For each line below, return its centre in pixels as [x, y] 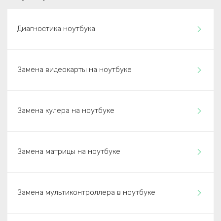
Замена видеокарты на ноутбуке [74, 70]
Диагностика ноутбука [56, 29]
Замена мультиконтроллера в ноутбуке [86, 192]
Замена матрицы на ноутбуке [69, 151]
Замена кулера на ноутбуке [66, 110]
